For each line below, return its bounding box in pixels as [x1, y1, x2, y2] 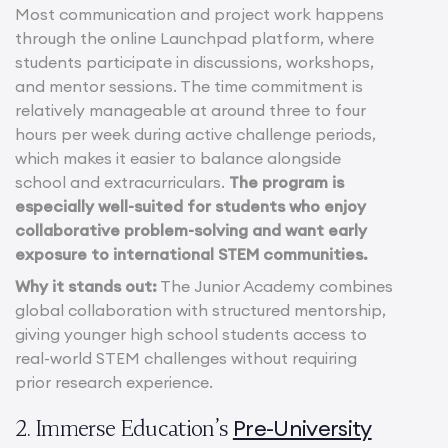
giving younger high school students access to [15, 323, 367, 344]
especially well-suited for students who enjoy [15, 195, 366, 216]
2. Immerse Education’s [15, 414, 233, 441]
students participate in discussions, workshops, [15, 51, 374, 72]
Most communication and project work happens [15, 3, 384, 24]
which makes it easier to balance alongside [15, 147, 341, 168]
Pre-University [232, 413, 372, 442]
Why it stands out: [15, 275, 157, 296]
